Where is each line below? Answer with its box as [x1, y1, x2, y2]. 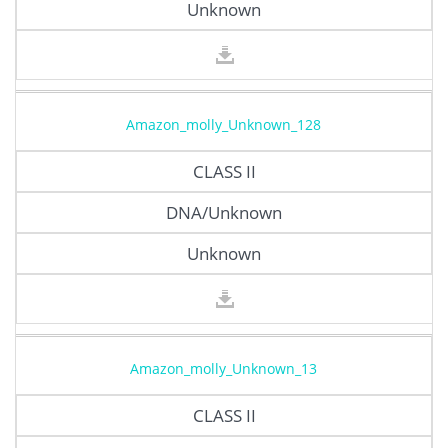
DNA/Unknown [166, 200, 282, 224]
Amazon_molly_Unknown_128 [126, 114, 321, 134]
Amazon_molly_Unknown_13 [130, 358, 317, 378]
